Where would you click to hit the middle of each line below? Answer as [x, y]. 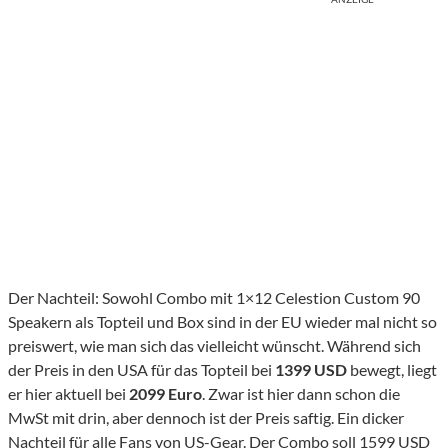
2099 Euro [164, 394]
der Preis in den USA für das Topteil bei [141, 370]
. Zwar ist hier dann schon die [301, 394]
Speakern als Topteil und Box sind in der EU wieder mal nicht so [222, 322]
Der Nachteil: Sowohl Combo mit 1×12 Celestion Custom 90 [214, 298]
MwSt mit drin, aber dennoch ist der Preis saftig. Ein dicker [206, 418]
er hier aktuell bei [67, 394]
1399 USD [311, 370]
